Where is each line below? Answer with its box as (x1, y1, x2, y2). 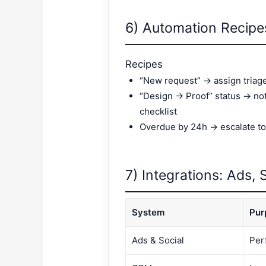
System (132, 207, 165, 218)
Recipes (125, 58, 163, 70)
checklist (140, 105, 178, 117)
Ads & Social (132, 235, 185, 246)
